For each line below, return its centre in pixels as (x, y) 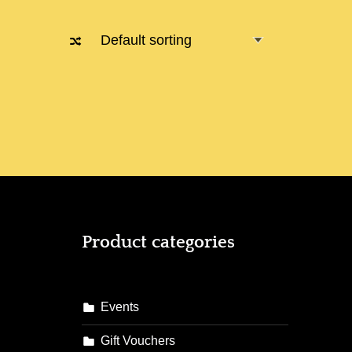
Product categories (158, 242)
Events (120, 307)
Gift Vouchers (138, 340)
